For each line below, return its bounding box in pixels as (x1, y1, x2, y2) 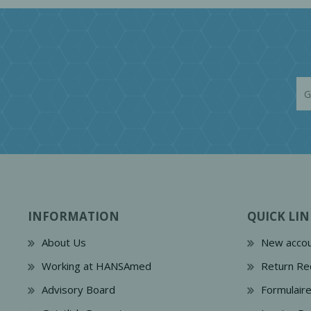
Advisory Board (42, 283, 115, 296)
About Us (42, 235, 86, 249)
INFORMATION (28, 208, 119, 224)
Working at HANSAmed (42, 259, 151, 273)
